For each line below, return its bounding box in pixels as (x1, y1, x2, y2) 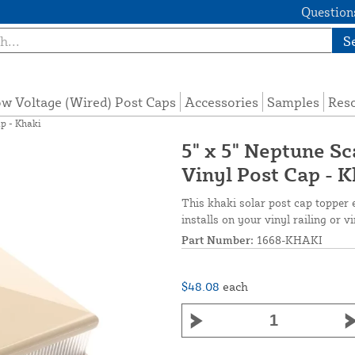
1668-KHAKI (254, 233, 323, 247)
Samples (266, 94, 319, 111)
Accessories (184, 94, 258, 111)
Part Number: (181, 233, 254, 247)
